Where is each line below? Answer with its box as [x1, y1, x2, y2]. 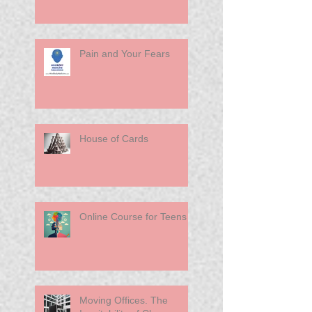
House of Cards [79, 132, 148, 144]
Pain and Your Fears [79, 47, 170, 59]
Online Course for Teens [79, 210, 187, 222]
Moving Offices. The [79, 294, 150, 306]
